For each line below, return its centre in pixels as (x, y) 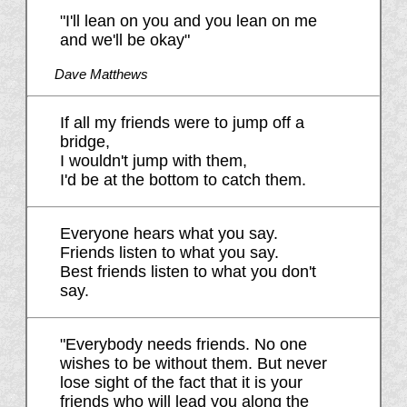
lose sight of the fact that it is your (181, 383)
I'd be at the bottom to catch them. (185, 180)
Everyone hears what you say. (171, 234)
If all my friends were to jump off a (182, 123)
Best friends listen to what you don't (188, 272)
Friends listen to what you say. (171, 253)
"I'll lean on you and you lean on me (188, 21)
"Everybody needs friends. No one (183, 345)
